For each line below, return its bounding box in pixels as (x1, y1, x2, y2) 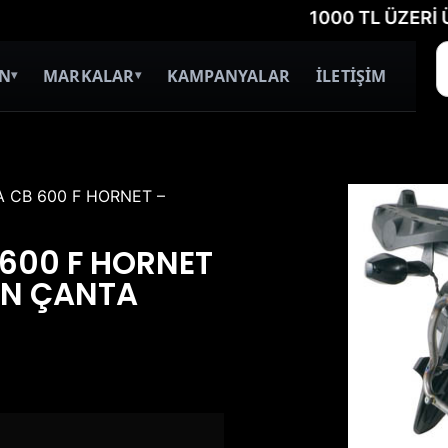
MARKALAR (42, 65, 135, 87)
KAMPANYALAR (166, 65, 290, 87)
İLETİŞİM (315, 65, 387, 87)
